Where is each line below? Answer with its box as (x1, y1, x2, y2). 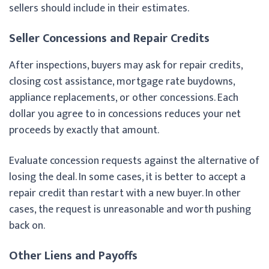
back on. (9, 216, 45, 235)
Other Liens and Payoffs (9, 245, 138, 266)
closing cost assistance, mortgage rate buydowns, (9, 72, 235, 91)
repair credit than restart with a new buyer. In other (9, 184, 241, 202)
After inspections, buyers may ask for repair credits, (9, 56, 243, 74)
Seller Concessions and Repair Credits (9, 28, 210, 49)
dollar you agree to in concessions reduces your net (9, 104, 241, 123)
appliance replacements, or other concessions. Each (9, 88, 238, 107)
